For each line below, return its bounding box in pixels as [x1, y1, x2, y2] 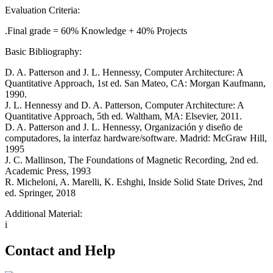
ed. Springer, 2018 [5, 188, 76, 199]
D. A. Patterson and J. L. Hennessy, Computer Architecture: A [5, 67, 243, 78]
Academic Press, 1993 [5, 166, 91, 177]
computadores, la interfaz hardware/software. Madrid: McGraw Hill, [5, 133, 267, 144]
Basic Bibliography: [5, 46, 84, 57]
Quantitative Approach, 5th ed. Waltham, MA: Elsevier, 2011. [5, 111, 242, 122]
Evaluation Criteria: [5, 5, 82, 16]
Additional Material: [5, 208, 85, 219]
